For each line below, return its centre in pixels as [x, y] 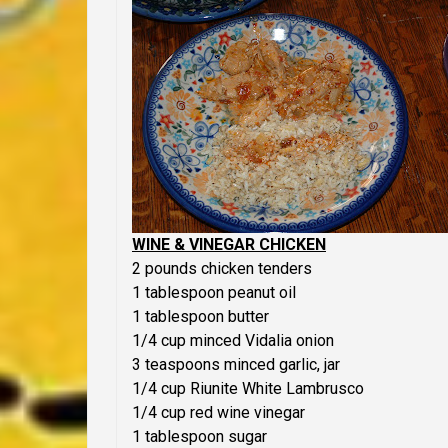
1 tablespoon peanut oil [214, 293]
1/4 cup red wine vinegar [218, 413]
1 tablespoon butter [200, 317]
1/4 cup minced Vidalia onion [233, 341]
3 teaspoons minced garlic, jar [236, 365]
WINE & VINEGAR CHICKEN [229, 245]
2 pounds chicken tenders [222, 269]
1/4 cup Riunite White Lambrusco [248, 389]
